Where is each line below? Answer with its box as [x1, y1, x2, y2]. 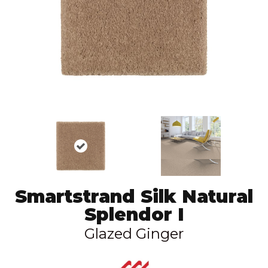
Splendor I [84, 203, 184, 226]
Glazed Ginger [84, 224, 184, 242]
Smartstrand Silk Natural [15, 185, 253, 208]
